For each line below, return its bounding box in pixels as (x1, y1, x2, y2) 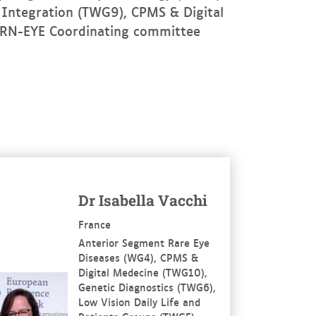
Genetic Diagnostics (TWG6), (78, 278, 216, 295)
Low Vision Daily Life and (78, 293, 200, 310)
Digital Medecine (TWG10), (78, 263, 207, 280)
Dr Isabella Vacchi (78, 190, 207, 210)
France (78, 215, 111, 232)
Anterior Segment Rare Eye (78, 233, 209, 250)
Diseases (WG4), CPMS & (78, 248, 198, 265)
